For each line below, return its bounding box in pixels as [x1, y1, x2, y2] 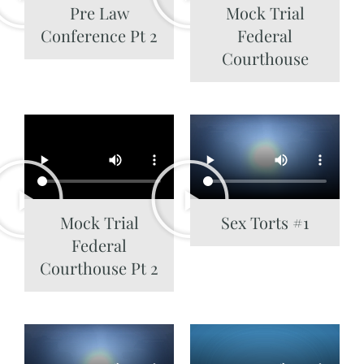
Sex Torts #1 [221, 210, 309, 233]
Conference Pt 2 [41, 24, 158, 46]
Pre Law [69, 2, 129, 24]
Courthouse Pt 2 [40, 256, 158, 279]
